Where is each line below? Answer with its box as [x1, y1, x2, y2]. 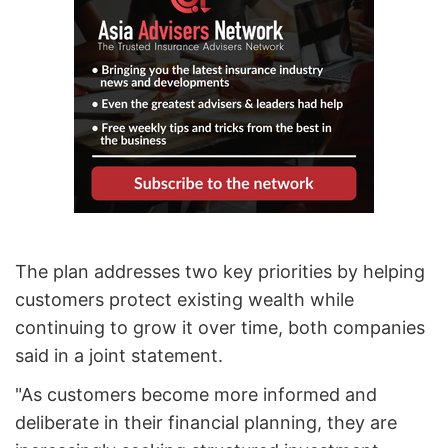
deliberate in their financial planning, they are [15, 412, 397, 434]
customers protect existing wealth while [15, 289, 354, 311]
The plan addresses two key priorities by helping [15, 261, 425, 283]
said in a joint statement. [15, 345, 223, 367]
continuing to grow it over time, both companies [15, 317, 425, 339]
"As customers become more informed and [15, 384, 377, 406]
